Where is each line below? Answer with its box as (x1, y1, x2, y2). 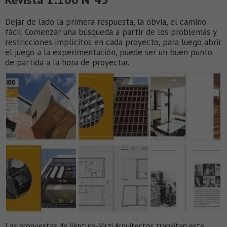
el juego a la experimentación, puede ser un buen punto (5, 47, 212, 58)
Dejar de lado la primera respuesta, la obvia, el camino (5, 16, 206, 28)
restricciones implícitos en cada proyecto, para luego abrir (5, 36, 221, 48)
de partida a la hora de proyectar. (5, 57, 129, 68)
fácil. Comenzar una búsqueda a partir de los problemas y (5, 26, 216, 38)
